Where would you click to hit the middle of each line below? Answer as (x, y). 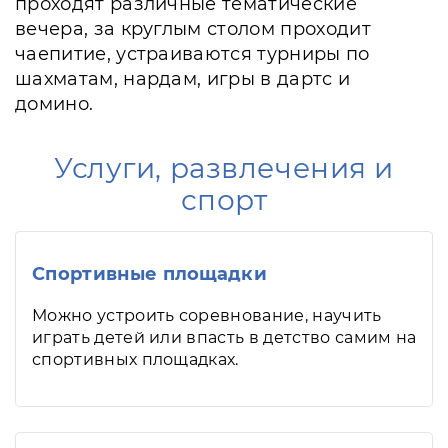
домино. (54, 104)
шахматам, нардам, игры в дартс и (183, 79)
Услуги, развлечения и (224, 168)
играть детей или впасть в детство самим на (224, 337)
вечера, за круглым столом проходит (193, 29)
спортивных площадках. (135, 359)
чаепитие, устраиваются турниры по (192, 54)
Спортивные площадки (150, 274)
